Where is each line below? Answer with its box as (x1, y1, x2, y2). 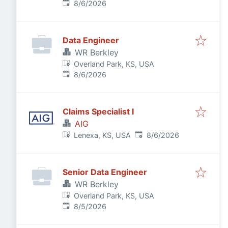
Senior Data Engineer (63, 167, 147, 177)
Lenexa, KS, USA (74, 131, 131, 139)
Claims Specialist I (63, 106, 134, 117)
